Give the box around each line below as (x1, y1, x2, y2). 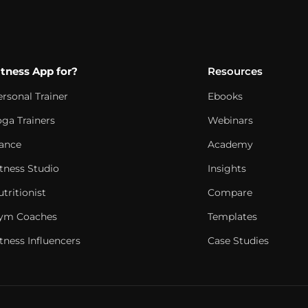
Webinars (208, 114, 253, 126)
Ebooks (208, 90, 243, 102)
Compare (208, 186, 252, 199)
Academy (208, 138, 253, 151)
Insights (208, 162, 246, 175)
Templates (208, 210, 257, 223)
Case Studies (208, 234, 269, 247)
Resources (208, 65, 263, 78)
